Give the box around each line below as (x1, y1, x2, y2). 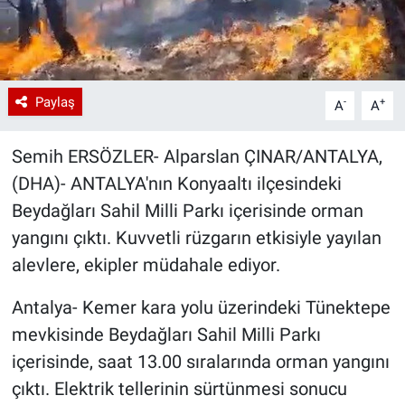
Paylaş (34, 93, 75, 110)
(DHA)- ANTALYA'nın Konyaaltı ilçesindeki (11, 172, 342, 194)
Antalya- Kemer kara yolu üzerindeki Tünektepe (11, 296, 391, 318)
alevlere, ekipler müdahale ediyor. (11, 253, 280, 276)
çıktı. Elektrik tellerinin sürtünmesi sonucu (11, 377, 347, 400)
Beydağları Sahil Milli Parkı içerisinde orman (11, 199, 363, 221)
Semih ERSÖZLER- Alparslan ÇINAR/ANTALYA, (11, 145, 382, 167)
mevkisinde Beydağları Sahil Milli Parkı (11, 323, 321, 345)
